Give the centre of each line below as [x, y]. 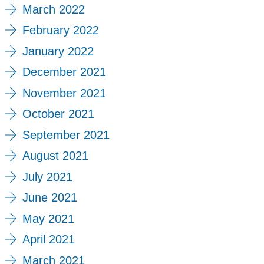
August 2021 [55, 156]
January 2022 [58, 51]
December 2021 [64, 72]
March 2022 [53, 9]
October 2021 [58, 114]
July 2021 [47, 176]
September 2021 [66, 135]
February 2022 [60, 30]
